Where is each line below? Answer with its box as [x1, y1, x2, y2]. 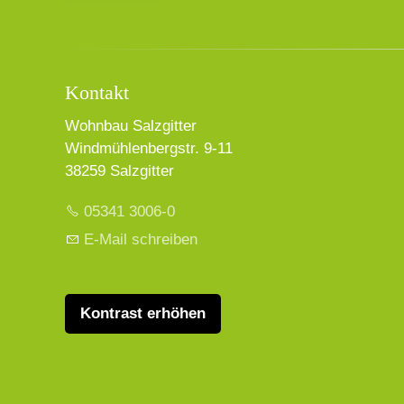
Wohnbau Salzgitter [65, 117, 197, 135]
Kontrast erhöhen [80, 305, 206, 323]
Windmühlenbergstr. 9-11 [65, 140, 233, 158]
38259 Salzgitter [65, 162, 174, 180]
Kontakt [65, 80, 129, 104]
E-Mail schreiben [84, 231, 197, 249]
